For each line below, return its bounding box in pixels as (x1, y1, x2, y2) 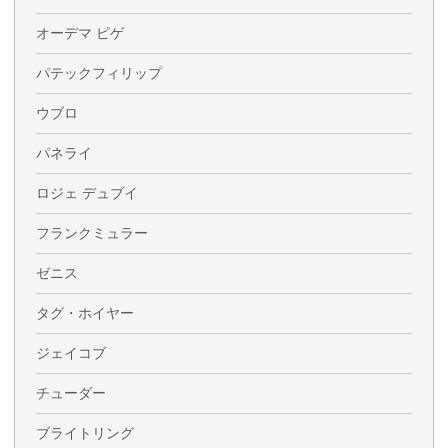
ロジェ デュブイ (36, 185, 138, 202)
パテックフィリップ (36, 65, 162, 82)
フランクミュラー (36, 225, 148, 242)
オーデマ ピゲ (36, 25, 124, 42)
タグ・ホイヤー (36, 305, 134, 322)
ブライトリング (36, 425, 134, 442)
